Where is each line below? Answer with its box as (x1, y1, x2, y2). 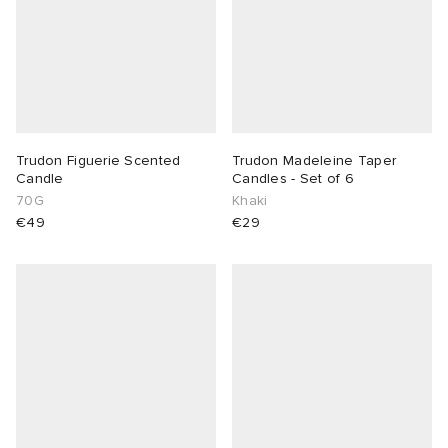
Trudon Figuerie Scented (16, 152, 181, 170)
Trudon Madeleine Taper (232, 152, 397, 170)
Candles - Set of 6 (232, 170, 355, 188)
